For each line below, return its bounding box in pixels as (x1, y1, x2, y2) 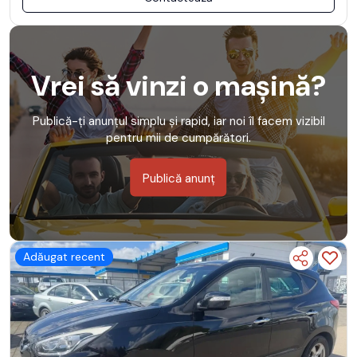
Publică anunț (142, 170, 215, 186)
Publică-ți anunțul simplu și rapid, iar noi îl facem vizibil (32, 112, 325, 129)
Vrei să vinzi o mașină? (30, 66, 327, 104)
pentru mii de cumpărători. (106, 129, 251, 146)
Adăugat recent (23, 249, 105, 265)
